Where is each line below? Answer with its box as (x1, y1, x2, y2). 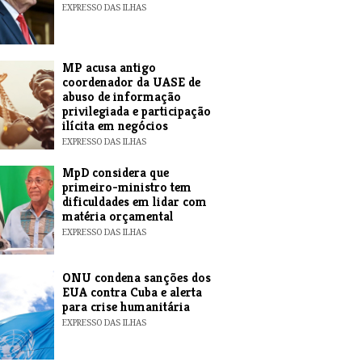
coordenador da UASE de (61, 74, 200, 90)
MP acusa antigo (61, 59, 156, 76)
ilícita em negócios (61, 117, 168, 134)
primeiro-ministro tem (61, 179, 192, 196)
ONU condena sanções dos (61, 269, 211, 286)
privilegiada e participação (61, 103, 211, 120)
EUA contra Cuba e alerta (61, 284, 202, 301)
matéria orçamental (61, 208, 174, 225)
